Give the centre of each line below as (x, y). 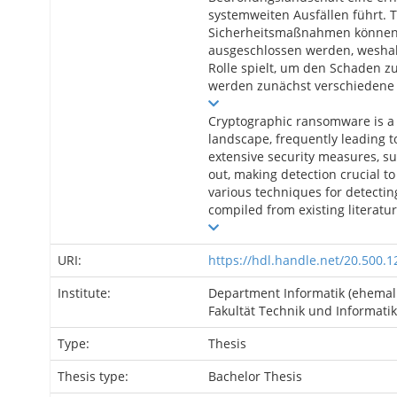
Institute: (86, 293)
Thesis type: (95, 376)
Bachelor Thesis (255, 376)
